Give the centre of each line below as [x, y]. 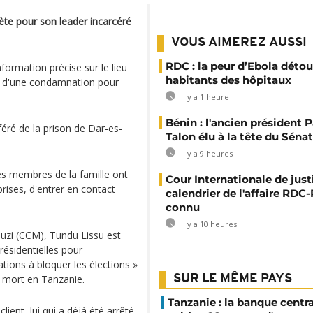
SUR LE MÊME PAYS [233, 279]
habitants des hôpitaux [228, 80]
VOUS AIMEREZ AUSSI [239, 43]
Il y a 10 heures [208, 224]
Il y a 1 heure [204, 97]
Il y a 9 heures [206, 153]
